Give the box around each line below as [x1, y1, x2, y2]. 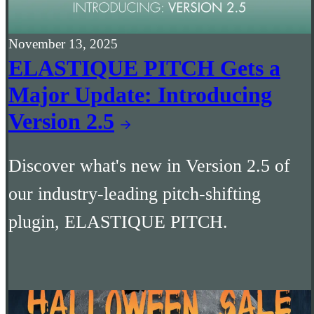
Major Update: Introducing [8, 81, 272, 107]
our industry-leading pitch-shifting [8, 184, 261, 205]
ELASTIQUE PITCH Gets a [8, 55, 280, 81]
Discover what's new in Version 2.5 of [8, 156, 290, 177]
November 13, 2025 [8, 36, 118, 51]
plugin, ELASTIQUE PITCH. [8, 212, 228, 233]
